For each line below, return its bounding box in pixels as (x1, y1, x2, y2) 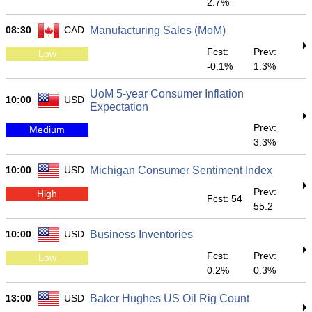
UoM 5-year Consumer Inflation (90, 88, 244, 100)
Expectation (90, 101, 148, 113)
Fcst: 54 (207, 193, 243, 204)
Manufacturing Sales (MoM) (90, 24, 226, 36)
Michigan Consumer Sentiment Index (90, 164, 272, 176)
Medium (29, 123, 65, 135)
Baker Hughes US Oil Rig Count (90, 292, 249, 304)
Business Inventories (90, 228, 193, 240)
